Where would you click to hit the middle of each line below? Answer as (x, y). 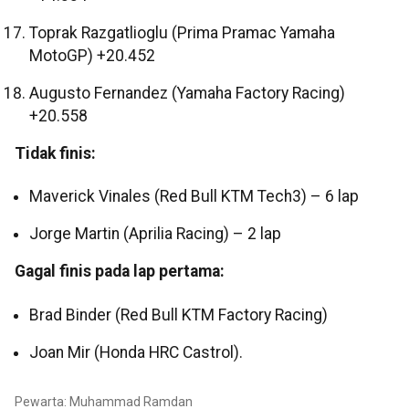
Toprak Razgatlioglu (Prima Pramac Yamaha (182, 33)
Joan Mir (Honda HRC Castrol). (136, 352)
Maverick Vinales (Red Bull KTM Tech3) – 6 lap (194, 197)
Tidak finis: (55, 154)
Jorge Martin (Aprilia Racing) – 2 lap (155, 234)
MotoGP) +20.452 (92, 56)
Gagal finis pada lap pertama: (120, 272)
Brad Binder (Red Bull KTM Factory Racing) (178, 315)
